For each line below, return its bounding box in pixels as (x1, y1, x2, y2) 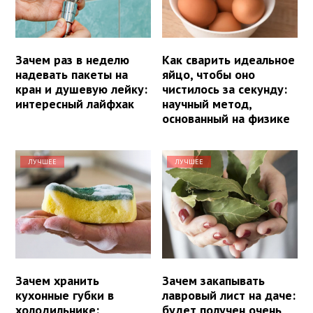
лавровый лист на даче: (162, 287, 296, 304)
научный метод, (162, 96, 252, 112)
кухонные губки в (15, 287, 114, 304)
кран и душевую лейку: (15, 81, 147, 98)
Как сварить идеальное (162, 52, 296, 68)
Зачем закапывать (162, 272, 265, 289)
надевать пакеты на (15, 66, 128, 83)
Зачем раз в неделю (15, 52, 129, 68)
